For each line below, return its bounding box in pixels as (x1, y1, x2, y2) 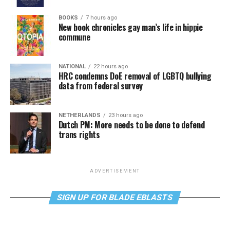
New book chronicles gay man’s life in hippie (58, 21, 203, 34)
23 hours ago (108, 112, 143, 119)
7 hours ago (85, 14, 117, 22)
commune (58, 31, 90, 44)
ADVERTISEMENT (89, 168, 141, 174)
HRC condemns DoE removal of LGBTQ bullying (58, 70, 212, 83)
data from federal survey (58, 80, 143, 92)
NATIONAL (58, 63, 86, 70)
